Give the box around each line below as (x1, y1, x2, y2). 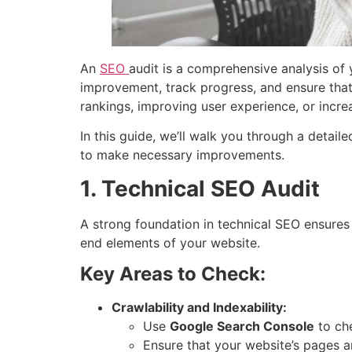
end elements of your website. (80, 234, 260, 251)
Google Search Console (170, 318, 314, 335)
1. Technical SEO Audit (80, 174, 320, 202)
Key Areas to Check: (80, 262, 266, 286)
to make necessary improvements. (80, 147, 284, 163)
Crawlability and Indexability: (112, 299, 287, 316)
